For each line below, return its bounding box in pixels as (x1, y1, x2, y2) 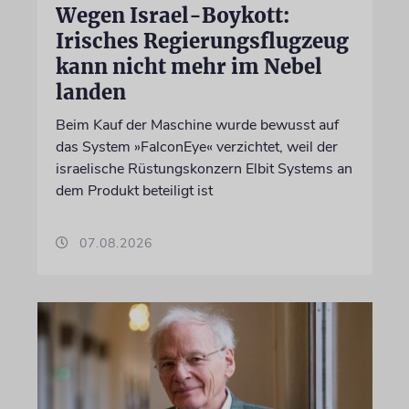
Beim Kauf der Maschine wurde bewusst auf (55, 114, 339, 135)
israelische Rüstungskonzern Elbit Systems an (55, 158, 352, 179)
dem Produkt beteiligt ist (55, 180, 213, 201)
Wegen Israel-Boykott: (55, 2, 289, 28)
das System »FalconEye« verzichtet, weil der (55, 136, 338, 157)
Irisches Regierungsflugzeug (55, 27, 349, 54)
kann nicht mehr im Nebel (55, 53, 322, 79)
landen (55, 79, 126, 105)
